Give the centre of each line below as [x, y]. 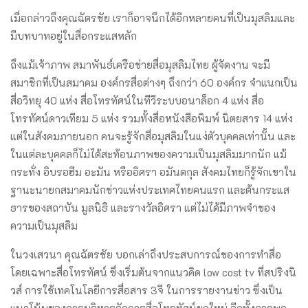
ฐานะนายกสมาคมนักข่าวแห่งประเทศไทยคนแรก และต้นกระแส [150, 189]
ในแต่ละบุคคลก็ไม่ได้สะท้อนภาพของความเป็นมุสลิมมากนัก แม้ [148, 154]
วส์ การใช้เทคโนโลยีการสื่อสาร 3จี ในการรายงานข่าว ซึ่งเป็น [146, 290]
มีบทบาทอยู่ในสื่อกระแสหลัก [74, 35]
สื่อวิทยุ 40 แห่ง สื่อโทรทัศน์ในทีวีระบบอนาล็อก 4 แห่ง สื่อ [137, 100]
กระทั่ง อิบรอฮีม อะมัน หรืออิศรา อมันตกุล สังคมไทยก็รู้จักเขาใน [153, 172]
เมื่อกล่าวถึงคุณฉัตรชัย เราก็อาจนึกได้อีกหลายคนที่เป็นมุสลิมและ [153, 18]
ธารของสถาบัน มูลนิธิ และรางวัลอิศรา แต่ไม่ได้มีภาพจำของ [143, 207]
